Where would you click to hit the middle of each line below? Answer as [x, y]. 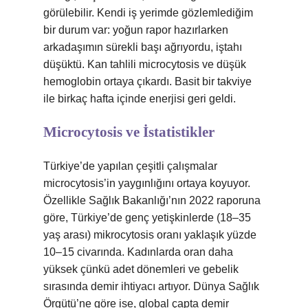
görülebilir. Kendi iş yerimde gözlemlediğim [148, 13]
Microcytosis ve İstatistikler [129, 132]
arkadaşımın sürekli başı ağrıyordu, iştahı [143, 47]
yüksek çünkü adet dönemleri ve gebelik [141, 269]
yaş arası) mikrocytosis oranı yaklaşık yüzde [150, 235]
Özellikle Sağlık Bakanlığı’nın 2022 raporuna [152, 200]
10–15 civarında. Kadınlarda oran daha [138, 252]
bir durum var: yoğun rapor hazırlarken [136, 30]
